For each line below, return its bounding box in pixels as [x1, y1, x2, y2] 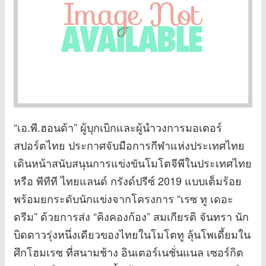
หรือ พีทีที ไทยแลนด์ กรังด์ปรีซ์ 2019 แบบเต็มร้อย [14, 172, 242, 188]
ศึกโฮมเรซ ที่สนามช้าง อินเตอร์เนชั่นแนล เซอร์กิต [14, 243, 243, 259]
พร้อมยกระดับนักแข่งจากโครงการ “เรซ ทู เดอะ [14, 190, 233, 206]
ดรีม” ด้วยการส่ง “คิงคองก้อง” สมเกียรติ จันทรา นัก [14, 208, 249, 224]
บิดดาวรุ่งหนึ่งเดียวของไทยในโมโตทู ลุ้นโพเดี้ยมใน [14, 226, 251, 242]
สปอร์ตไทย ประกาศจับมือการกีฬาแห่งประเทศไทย [14, 137, 245, 153]
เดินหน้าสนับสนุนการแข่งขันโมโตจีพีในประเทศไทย [14, 154, 252, 170]
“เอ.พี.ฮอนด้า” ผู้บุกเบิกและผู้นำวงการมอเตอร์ [14, 119, 222, 135]
